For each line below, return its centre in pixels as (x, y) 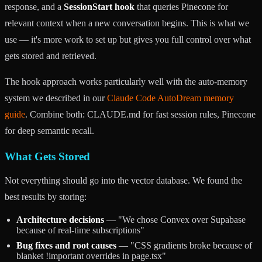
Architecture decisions (60, 219)
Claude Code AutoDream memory (170, 98)
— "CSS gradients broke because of (184, 245)
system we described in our (56, 98)
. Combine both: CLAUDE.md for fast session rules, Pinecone (140, 114)
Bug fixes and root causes (66, 245)
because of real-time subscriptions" (80, 230)
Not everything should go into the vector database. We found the (123, 180)
